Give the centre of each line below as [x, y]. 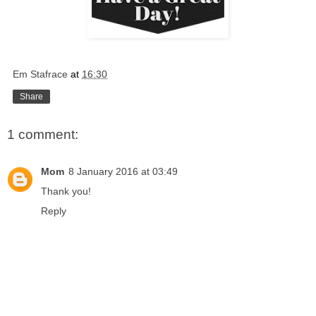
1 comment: [43, 135]
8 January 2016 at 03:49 [123, 171]
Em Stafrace [40, 74]
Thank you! [66, 191]
